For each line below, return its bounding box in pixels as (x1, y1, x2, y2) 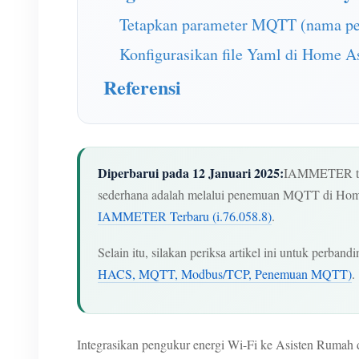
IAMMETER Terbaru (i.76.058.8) (98, 208, 272, 224)
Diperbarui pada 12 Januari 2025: (98, 163, 284, 182)
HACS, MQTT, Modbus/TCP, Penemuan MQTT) (98, 265, 352, 282)
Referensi (103, 73, 181, 101)
